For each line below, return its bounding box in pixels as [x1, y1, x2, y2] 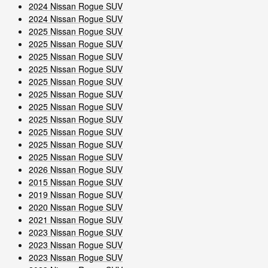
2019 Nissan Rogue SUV [29, 188, 123, 200]
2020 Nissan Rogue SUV [29, 201, 123, 213]
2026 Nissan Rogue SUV [29, 163, 123, 175]
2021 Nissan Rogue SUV [29, 214, 123, 226]
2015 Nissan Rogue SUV [29, 176, 123, 188]
